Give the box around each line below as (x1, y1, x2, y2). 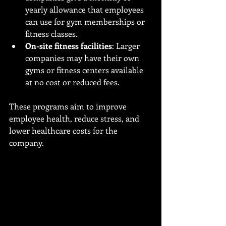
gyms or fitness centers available (25, 65, 145, 75)
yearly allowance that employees (25, 4, 146, 15)
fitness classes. (25, 28, 78, 39)
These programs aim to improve (9, 101, 129, 111)
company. (9, 137, 44, 148)
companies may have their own (25, 52, 141, 63)
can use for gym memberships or (25, 16, 147, 27)
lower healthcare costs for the (9, 125, 120, 136)
